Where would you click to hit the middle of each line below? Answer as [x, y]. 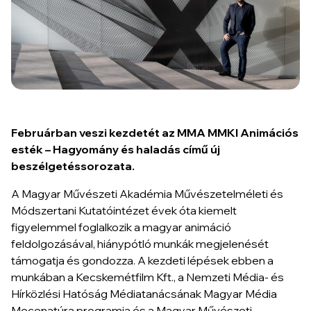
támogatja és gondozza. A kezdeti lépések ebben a [142, 260]
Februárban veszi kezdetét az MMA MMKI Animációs [155, 132]
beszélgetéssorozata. [73, 166]
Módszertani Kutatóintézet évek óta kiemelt [124, 210]
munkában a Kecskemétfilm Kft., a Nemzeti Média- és [148, 277]
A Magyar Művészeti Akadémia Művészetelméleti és [147, 193]
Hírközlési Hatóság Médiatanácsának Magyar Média [144, 293]
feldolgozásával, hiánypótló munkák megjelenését [140, 243]
